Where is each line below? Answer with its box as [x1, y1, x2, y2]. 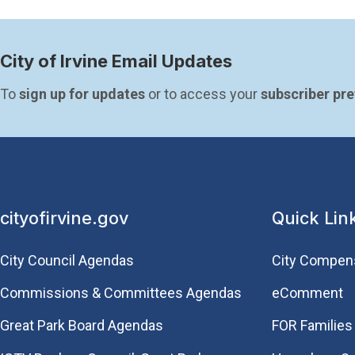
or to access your [145, 85, 261, 102]
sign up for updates [19, 85, 145, 102]
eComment [271, 284, 343, 302]
